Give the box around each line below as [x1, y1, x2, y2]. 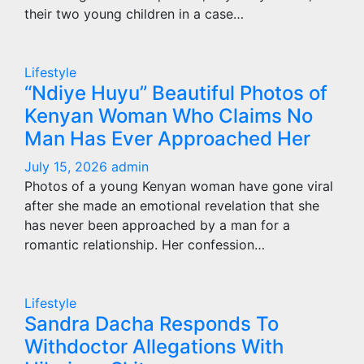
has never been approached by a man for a [24, 217, 290, 233]
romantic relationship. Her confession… [24, 236, 265, 253]
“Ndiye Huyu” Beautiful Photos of [24, 81, 327, 105]
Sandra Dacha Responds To [24, 312, 279, 336]
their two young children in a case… [24, 6, 244, 22]
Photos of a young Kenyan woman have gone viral [24, 178, 333, 194]
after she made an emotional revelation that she [24, 197, 319, 214]
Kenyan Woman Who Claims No [24, 104, 313, 128]
